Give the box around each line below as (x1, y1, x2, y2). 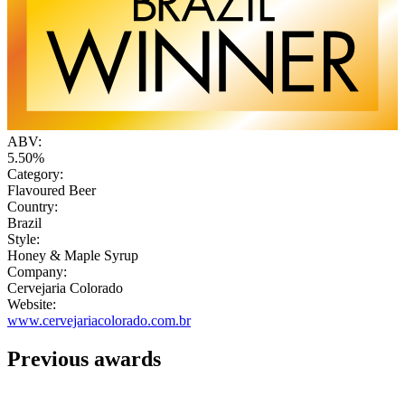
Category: (7, 165, 63, 182)
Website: (7, 296, 56, 312)
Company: (7, 263, 67, 279)
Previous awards (7, 346, 161, 371)
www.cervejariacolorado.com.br (7, 312, 191, 328)
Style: (7, 231, 40, 247)
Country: (7, 198, 58, 214)
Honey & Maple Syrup (7, 247, 138, 263)
